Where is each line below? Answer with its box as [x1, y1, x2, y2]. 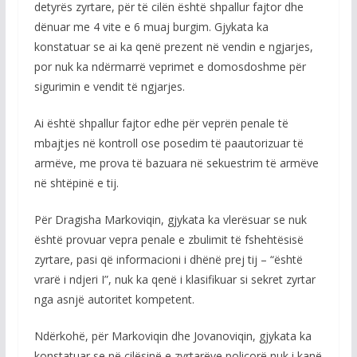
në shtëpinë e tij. [33, 175, 119, 190]
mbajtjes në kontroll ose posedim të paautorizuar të [33, 135, 304, 151]
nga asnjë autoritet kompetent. [33, 292, 194, 307]
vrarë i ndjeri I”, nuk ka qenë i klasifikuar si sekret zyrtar [33, 272, 316, 287]
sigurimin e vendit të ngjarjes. [33, 79, 185, 94]
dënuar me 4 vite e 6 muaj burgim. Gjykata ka [33, 19, 269, 34]
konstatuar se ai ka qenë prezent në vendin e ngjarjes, [33, 39, 313, 54]
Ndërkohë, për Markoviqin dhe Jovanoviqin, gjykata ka [33, 328, 312, 343]
